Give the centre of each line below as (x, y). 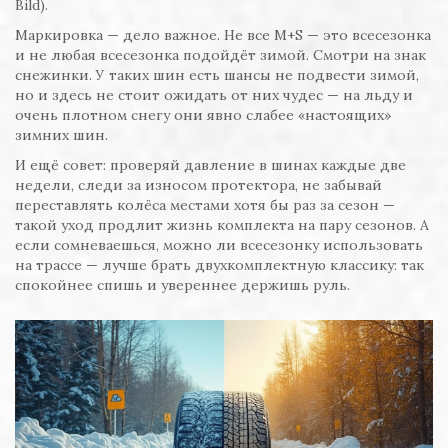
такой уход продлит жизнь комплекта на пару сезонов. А (222, 225)
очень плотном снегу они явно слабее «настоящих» (203, 115)
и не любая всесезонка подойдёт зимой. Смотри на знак (220, 55)
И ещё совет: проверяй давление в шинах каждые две (210, 165)
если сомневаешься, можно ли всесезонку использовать (219, 245)
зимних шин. (61, 135)
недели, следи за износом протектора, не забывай (198, 185)
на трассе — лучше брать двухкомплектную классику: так (219, 265)
